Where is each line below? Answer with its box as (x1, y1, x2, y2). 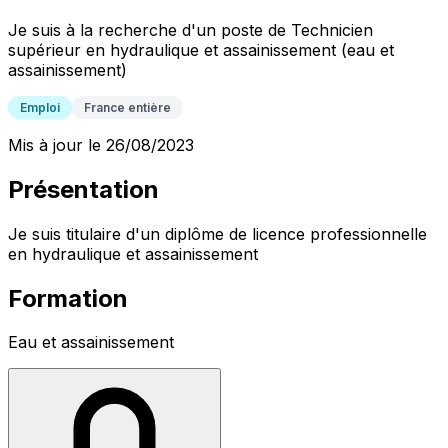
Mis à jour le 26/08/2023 (8, 134, 194, 155)
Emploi (20, 99, 60, 115)
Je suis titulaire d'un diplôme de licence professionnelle (8, 223, 427, 244)
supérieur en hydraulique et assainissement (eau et (8, 39, 394, 60)
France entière (84, 99, 171, 115)
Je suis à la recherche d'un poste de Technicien (8, 19, 373, 40)
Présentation (8, 174, 159, 204)
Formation (8, 283, 128, 313)
